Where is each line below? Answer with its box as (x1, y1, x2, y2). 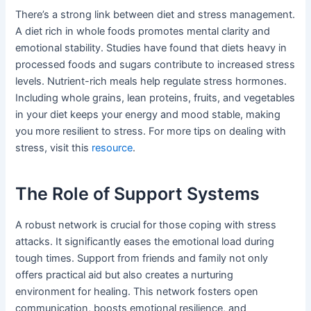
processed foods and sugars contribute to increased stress (15, 58, 296, 72)
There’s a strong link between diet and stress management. (15, 8, 296, 22)
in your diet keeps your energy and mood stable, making (15, 108, 281, 121)
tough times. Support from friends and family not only (15, 252, 269, 265)
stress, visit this (15, 142, 92, 155)
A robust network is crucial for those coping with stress (15, 219, 277, 232)
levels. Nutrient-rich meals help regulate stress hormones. (15, 75, 287, 88)
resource (92, 142, 133, 155)
